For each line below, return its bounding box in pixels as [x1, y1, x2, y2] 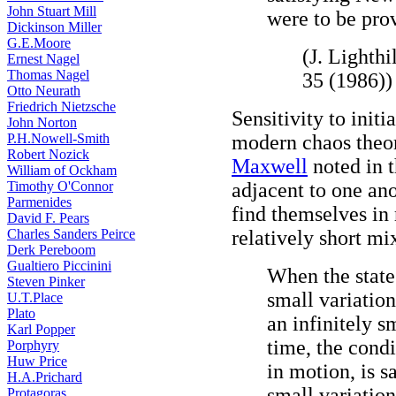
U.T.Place [7, 290, 63, 305]
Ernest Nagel [7, 51, 80, 66]
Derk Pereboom [7, 242, 95, 257]
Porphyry [7, 338, 59, 353]
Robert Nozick [7, 147, 89, 162]
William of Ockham [7, 163, 117, 178]
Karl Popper [7, 322, 75, 337]
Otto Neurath [7, 83, 80, 98]
